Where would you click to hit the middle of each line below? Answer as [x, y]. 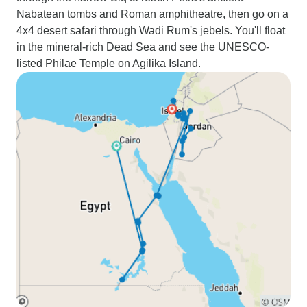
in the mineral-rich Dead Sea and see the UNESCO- [143, 47]
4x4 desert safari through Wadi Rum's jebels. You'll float [151, 30]
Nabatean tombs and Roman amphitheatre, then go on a [152, 14]
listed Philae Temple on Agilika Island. [109, 63]
